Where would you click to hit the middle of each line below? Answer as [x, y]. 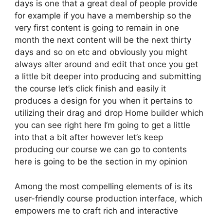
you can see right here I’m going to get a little [102, 125]
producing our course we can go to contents [101, 149]
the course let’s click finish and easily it [90, 89]
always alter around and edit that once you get [106, 64]
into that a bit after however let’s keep [89, 137]
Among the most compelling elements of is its [104, 186]
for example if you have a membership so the [103, 16]
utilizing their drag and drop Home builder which [109, 113]
